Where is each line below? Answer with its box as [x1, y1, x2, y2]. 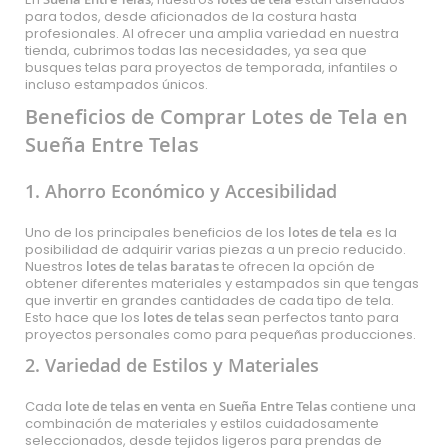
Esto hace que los [25, 308, 143, 327]
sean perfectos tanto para [224, 308, 399, 327]
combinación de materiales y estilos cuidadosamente [25, 414, 379, 433]
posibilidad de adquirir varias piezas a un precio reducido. [25, 240, 406, 259]
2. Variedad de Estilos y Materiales [25, 353, 319, 377]
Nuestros [25, 257, 86, 276]
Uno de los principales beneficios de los [25, 223, 288, 242]
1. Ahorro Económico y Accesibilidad [25, 179, 337, 203]
